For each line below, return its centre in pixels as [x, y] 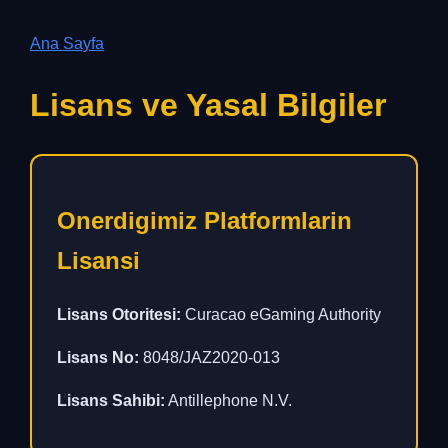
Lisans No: [98, 357]
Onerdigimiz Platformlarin [204, 220]
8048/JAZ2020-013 [209, 357]
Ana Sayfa [67, 43]
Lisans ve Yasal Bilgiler [208, 105]
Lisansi [98, 260]
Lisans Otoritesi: [119, 314]
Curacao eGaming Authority [281, 314]
